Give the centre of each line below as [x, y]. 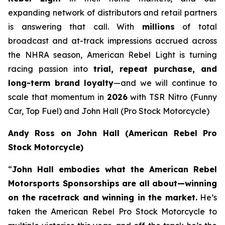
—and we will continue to [165, 83]
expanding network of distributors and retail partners [113, 12]
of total [196, 26]
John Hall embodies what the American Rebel [115, 169]
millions [158, 26]
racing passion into [51, 69]
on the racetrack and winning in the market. [103, 197]
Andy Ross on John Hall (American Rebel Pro [113, 133]
